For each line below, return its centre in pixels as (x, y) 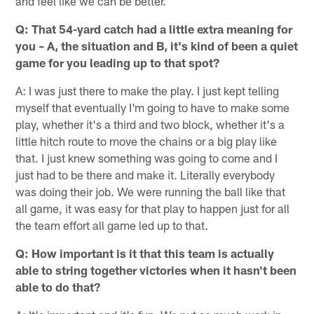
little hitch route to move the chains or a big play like (146, 141)
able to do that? (58, 287)
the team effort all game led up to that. (112, 225)
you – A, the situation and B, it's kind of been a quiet (157, 46)
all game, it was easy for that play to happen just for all (153, 209)
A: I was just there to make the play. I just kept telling (148, 91)
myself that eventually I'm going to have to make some (153, 108)
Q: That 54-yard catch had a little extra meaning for (154, 29)
